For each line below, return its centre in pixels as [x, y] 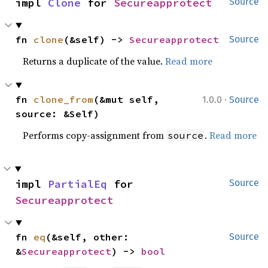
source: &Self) [58, 114]
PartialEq [77, 184]
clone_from [64, 99]
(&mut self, [127, 99]
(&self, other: [88, 237]
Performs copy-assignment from [95, 135]
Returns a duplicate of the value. [94, 61]
